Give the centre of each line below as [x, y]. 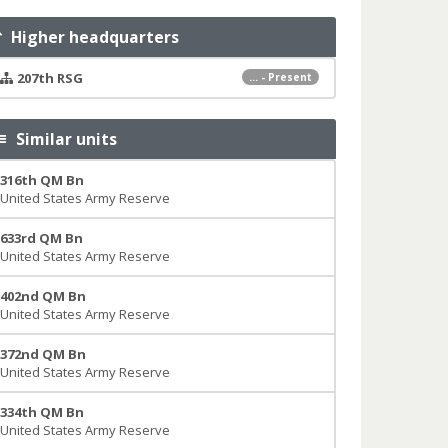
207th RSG [49, 78]
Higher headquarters [91, 37]
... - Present [280, 77]
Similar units [63, 139]
